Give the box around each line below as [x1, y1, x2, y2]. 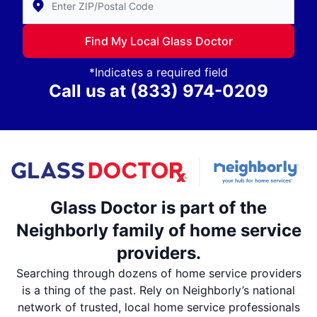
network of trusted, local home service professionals [17, 300, 300, 315]
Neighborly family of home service [16, 220, 301, 241]
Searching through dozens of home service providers [16, 266, 301, 281]
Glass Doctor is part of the [50, 197, 267, 219]
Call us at [49, 81, 126, 102]
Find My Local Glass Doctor [84, 34, 233, 49]
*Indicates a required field [89, 65, 228, 80]
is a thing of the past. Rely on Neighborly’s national [22, 283, 295, 298]
